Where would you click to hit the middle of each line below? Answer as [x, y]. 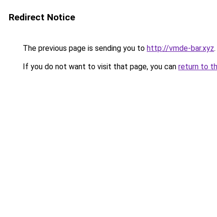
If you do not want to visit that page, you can [100, 67]
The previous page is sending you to [84, 48]
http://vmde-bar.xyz [180, 48]
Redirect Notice [42, 17]
